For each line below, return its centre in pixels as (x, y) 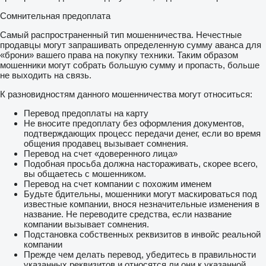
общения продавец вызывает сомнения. (106, 143)
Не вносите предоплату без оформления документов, (134, 123)
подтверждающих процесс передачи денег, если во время (142, 133)
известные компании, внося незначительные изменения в (142, 204)
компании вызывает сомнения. (86, 224)
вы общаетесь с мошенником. (85, 173)
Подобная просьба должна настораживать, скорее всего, (141, 163)
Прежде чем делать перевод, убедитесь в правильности (140, 254)
